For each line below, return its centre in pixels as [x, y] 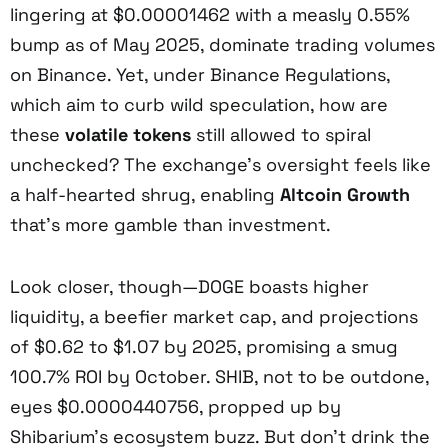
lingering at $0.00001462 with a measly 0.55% [210, 14]
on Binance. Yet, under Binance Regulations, [200, 74]
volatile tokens [128, 134]
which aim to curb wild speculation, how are [199, 104]
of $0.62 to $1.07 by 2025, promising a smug [204, 346]
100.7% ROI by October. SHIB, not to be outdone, [219, 376]
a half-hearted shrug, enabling [145, 194]
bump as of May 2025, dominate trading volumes [222, 44]
